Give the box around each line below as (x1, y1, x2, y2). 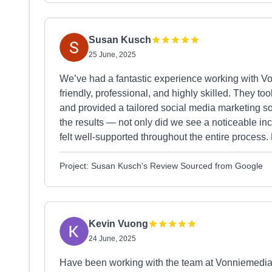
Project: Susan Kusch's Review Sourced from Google (59, 161, 263, 171)
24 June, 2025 (89, 234, 136, 243)
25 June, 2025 (89, 50, 136, 59)
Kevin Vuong (89, 219, 148, 229)
